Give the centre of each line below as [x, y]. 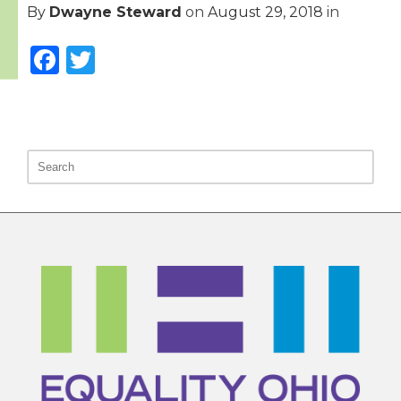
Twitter [146, 55]
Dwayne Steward [115, 12]
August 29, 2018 [265, 12]
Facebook [128, 55]
